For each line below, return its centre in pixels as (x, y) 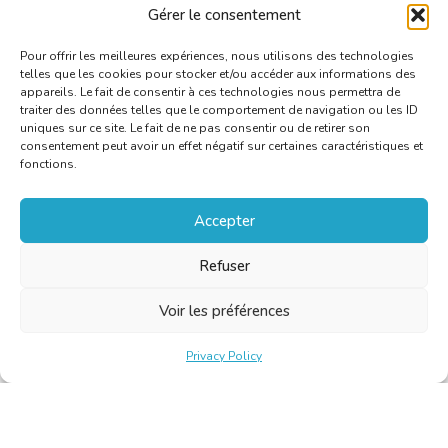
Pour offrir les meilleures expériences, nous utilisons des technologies (217, 56)
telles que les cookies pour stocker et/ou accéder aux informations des (218, 74)
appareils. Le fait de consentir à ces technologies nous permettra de (210, 92)
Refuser (224, 265)
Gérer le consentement (224, 15)
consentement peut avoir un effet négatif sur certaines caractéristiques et (221, 146)
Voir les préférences (224, 310)
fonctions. (48, 164)
